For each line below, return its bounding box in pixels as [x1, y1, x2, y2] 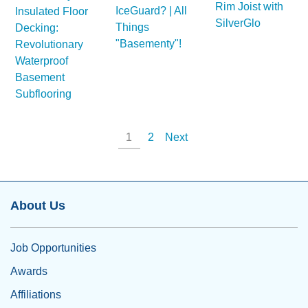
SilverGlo [215, 16, 261, 29]
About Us [10, 199, 65, 213]
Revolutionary [15, 38, 83, 51]
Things [115, 21, 149, 34]
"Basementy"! [115, 38, 181, 50]
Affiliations [10, 289, 61, 301]
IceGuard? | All [115, 5, 187, 17]
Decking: [15, 22, 58, 34]
